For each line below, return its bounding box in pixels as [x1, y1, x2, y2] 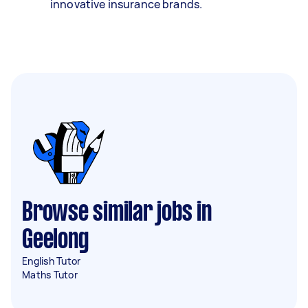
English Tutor [22, 254, 81, 267]
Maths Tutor [22, 268, 78, 281]
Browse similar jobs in [22, 201, 212, 225]
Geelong [22, 228, 89, 253]
